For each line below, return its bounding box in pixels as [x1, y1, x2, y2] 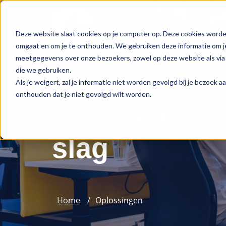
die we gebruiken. [15, 65, 71, 74]
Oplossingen [95, 195, 143, 206]
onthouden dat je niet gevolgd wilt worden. [15, 89, 151, 98]
